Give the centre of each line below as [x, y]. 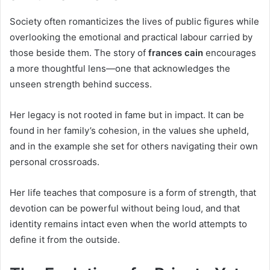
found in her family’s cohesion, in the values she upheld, [129, 130]
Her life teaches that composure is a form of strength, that [133, 192]
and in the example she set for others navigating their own [134, 146]
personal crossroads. [55, 162]
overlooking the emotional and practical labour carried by [131, 37]
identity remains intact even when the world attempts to [128, 224]
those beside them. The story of [79, 52]
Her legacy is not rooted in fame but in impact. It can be [127, 115]
